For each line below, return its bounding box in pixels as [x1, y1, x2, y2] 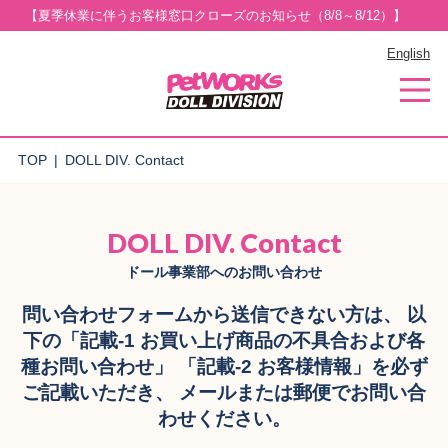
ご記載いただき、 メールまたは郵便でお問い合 [22, 382, 426, 404]
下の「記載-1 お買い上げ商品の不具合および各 [23, 330, 425, 352]
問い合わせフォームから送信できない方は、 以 [22, 304, 426, 326]
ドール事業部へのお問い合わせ [126, 263, 322, 280]
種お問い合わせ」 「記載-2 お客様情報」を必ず [20, 356, 428, 378]
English [387, 45, 431, 61]
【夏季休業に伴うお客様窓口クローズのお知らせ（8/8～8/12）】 [25, 7, 410, 23]
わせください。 [157, 408, 291, 430]
